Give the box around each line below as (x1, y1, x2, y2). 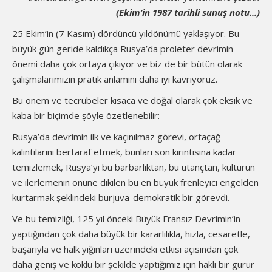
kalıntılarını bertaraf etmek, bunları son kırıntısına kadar (12, 146, 236, 158)
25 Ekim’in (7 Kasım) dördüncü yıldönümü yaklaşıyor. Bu (12, 27, 239, 39)
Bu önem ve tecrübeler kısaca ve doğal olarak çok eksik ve (12, 94, 253, 106)
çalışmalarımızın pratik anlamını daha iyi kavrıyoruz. (12, 73, 217, 85)
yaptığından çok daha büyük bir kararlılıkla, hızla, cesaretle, (12, 228, 250, 240)
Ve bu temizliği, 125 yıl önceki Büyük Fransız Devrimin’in (12, 212, 240, 225)
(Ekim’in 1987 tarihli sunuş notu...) (116, 6, 260, 18)
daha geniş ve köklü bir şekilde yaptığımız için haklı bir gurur (12, 258, 254, 270)
